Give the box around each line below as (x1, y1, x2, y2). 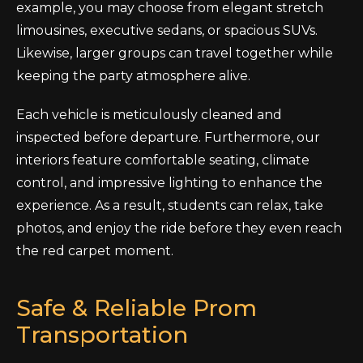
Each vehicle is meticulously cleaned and (16, 107, 282, 122)
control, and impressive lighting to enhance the (16, 175, 322, 190)
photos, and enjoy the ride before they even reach (16, 220, 342, 236)
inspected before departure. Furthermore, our (16, 130, 320, 145)
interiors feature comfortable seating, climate (16, 152, 310, 168)
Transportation (16, 321, 188, 348)
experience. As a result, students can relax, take (16, 198, 323, 213)
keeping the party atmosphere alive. (16, 68, 250, 83)
